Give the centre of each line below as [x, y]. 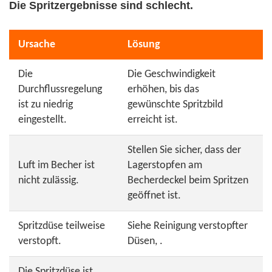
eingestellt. [42, 120]
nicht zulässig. [49, 181]
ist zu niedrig [46, 105]
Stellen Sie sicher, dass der [184, 150]
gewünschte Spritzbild [175, 105]
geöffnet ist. [154, 196]
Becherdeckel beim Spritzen [188, 181]
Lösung [144, 45]
